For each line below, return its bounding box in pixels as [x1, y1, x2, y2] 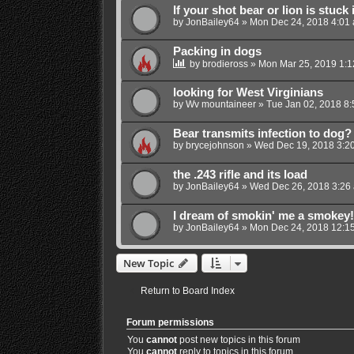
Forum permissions [126, 317, 214, 327]
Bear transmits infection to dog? [172, 126, 352, 140]
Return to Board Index [140, 284, 235, 296]
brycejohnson [185, 139, 244, 151]
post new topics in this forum [176, 333, 300, 345]
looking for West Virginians [172, 85, 323, 99]
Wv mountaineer [185, 98, 256, 110]
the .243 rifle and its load [172, 168, 307, 181]
